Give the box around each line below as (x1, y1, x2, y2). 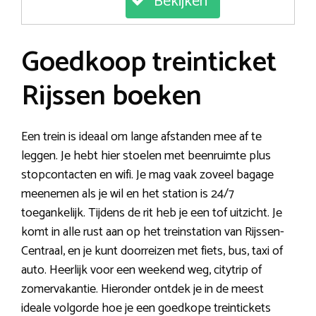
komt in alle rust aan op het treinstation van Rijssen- (21, 221, 284, 243)
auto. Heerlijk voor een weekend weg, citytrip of (21, 259, 262, 281)
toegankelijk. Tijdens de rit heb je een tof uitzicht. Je (21, 202, 282, 224)
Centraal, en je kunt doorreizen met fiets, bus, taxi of (21, 240, 283, 262)
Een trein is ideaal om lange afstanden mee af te (21, 126, 262, 147)
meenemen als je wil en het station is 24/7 (21, 183, 234, 205)
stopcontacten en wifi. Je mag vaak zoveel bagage (21, 164, 274, 186)
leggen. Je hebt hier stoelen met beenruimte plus (21, 145, 271, 166)
